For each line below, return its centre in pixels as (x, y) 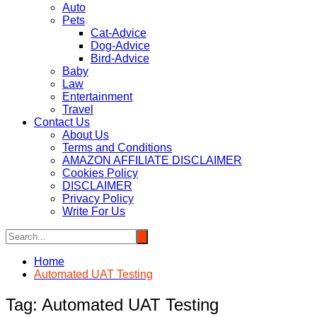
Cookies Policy (100, 173)
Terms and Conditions (117, 148)
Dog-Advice (120, 46)
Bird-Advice (120, 59)
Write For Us (94, 212)
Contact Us (62, 122)
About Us (86, 135)
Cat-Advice (119, 33)
